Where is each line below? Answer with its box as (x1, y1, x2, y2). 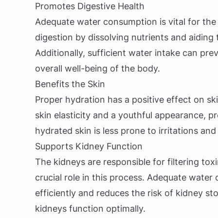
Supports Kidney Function (35, 141, 143, 151)
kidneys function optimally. (35, 203, 145, 214)
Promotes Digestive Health (35, 1, 145, 11)
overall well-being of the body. (35, 63, 160, 73)
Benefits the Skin (35, 79, 105, 89)
